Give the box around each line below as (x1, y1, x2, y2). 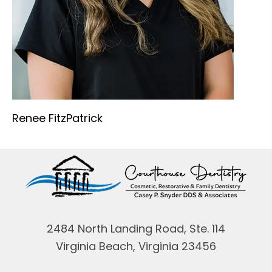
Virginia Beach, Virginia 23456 (56, 238, 216, 254)
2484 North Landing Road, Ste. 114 (47, 220, 225, 236)
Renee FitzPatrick (12, 110, 103, 126)
